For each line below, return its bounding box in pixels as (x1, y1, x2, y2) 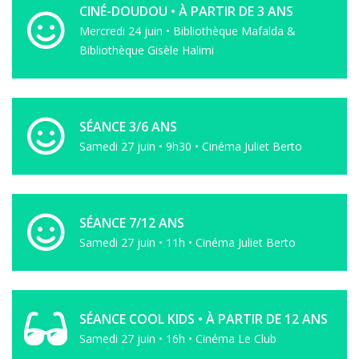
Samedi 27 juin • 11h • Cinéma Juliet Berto (79, 235, 296, 250)
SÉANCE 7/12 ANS (79, 214, 184, 232)
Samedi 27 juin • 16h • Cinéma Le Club (79, 331, 276, 346)
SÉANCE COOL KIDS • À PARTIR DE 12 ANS (79, 310, 328, 328)
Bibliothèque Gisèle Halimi (79, 42, 214, 58)
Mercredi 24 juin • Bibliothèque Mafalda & (79, 23, 296, 38)
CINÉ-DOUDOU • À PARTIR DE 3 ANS (79, 2, 293, 20)
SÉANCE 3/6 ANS (79, 118, 177, 135)
